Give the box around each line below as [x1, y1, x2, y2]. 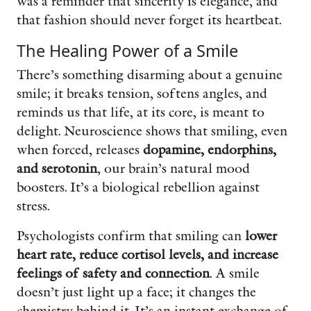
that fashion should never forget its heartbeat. [17, 12, 281, 28]
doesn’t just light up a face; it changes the [17, 285, 256, 301]
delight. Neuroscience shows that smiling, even [17, 124, 287, 140]
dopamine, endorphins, [143, 142, 276, 158]
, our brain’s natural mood [97, 161, 250, 177]
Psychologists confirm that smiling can [17, 228, 245, 244]
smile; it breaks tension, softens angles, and [17, 86, 267, 102]
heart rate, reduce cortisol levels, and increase [17, 247, 278, 263]
